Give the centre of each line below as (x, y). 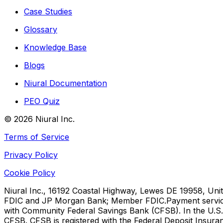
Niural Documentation (65, 83)
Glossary (41, 29)
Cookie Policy (30, 172)
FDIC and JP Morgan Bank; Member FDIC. (85, 200)
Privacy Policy (31, 155)
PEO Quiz (42, 101)
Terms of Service (37, 137)
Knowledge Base (55, 47)
